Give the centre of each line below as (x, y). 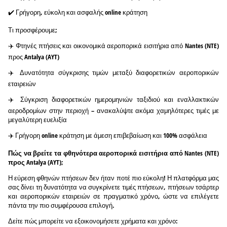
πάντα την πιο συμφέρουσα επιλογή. (61, 205)
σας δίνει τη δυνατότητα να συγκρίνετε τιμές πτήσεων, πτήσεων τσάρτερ (113, 187)
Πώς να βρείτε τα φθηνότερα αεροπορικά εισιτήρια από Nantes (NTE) (113, 153)
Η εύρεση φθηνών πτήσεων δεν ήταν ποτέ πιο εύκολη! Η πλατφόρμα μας (113, 178)
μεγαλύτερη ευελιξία (37, 119)
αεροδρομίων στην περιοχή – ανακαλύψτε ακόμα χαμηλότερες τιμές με (113, 110)
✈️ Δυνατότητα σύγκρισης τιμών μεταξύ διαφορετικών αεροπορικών (113, 72)
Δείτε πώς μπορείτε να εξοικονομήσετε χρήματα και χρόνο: (93, 221)
